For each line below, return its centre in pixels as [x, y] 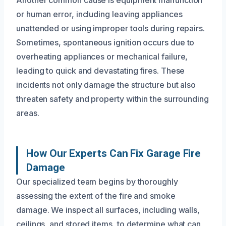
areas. [28, 113]
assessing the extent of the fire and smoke [96, 195]
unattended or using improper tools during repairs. [111, 28]
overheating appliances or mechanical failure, [102, 56]
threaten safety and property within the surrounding [112, 99]
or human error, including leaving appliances [99, 14]
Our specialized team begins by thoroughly [97, 181]
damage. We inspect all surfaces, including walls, [108, 210]
